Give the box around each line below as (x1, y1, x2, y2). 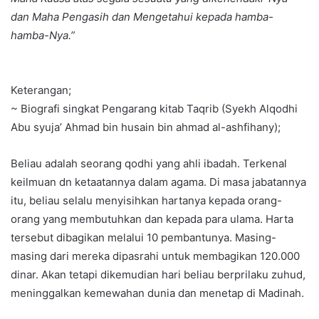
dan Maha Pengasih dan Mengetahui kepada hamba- (11, 10, 273, 24)
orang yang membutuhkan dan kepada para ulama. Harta (11, 212, 293, 226)
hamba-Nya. (11, 28, 70, 43)
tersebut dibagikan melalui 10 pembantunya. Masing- (11, 231, 276, 245)
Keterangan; (11, 83, 71, 98)
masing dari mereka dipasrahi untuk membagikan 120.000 (11, 249, 300, 263)
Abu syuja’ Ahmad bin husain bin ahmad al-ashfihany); (11, 120, 281, 135)
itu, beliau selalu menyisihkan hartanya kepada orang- (11, 194, 282, 208)
